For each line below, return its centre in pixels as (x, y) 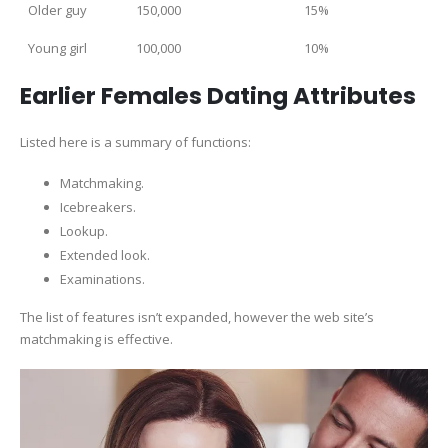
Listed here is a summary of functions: (135, 141)
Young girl (57, 47)
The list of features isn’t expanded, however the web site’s (197, 316)
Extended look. (105, 255)
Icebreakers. (98, 207)
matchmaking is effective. (96, 338)
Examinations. (102, 279)
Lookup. (84, 231)
